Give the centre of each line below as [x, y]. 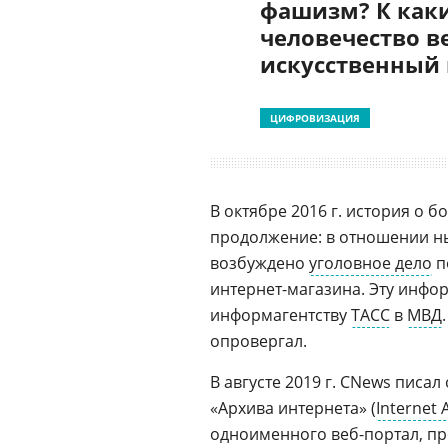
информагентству [280, 315]
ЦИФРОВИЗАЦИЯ [315, 118]
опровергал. [258, 341]
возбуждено [259, 263]
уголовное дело [370, 263]
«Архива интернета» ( [293, 408]
